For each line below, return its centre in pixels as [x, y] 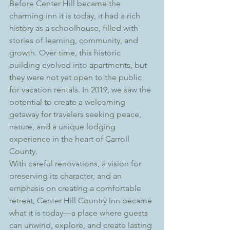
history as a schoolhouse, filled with [75, 28]
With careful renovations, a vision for [76, 164]
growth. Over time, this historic [66, 53]
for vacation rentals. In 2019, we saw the [81, 90]
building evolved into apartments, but [79, 65]
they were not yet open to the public [76, 77]
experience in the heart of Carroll [70, 139]
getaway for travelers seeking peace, [76, 114]
